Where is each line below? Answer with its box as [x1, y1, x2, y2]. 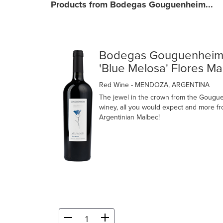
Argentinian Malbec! [99, 113, 160, 122]
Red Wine [99, 81, 131, 90]
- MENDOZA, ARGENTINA [131, 81, 210, 90]
